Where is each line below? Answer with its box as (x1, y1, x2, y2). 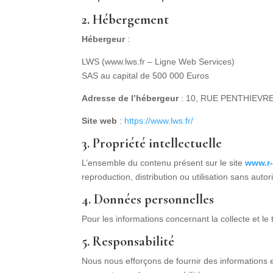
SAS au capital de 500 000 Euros (82, 71, 210, 81)
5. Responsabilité (82, 233, 175, 250)
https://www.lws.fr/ (124, 116, 194, 126)
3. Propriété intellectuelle (82, 135, 222, 152)
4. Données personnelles (82, 191, 214, 208)
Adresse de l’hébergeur (82, 93, 179, 104)
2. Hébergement (82, 12, 169, 28)
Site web (82, 116, 118, 126)
